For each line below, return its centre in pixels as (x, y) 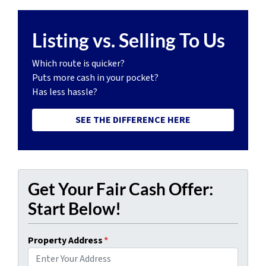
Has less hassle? (65, 92)
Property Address (65, 241)
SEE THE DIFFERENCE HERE (133, 120)
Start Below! (75, 209)
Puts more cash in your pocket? (95, 78)
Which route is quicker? (78, 64)
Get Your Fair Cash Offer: (121, 189)
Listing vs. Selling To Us (129, 40)
